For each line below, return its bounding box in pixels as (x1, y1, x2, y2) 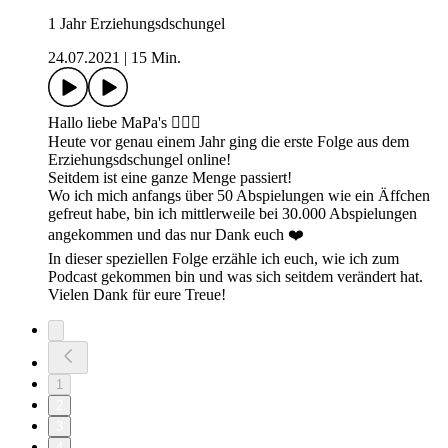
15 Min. (131, 49, 181, 67)
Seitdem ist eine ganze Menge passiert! (48, 169, 292, 187)
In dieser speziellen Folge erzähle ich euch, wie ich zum (48, 250, 399, 268)
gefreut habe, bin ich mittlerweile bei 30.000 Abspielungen (48, 205, 417, 223)
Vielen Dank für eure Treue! (48, 286, 226, 304)
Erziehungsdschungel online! (48, 151, 231, 169)
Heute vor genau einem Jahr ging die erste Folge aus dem (48, 133, 409, 151)
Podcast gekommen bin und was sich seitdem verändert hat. (48, 268, 423, 286)
